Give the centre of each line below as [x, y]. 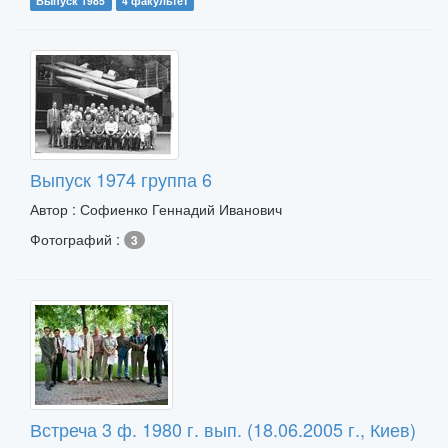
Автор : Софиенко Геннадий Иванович [156, 209]
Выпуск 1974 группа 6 [121, 179]
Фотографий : [77, 239]
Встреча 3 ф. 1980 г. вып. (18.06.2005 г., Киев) [223, 429]
